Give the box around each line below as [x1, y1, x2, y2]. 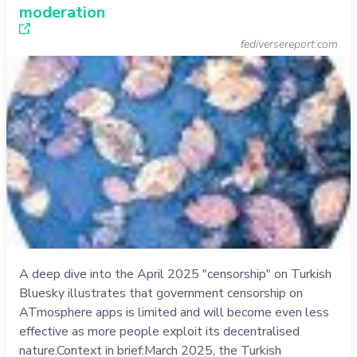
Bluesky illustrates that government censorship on [19, 284, 303, 303]
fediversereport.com [241, 37, 338, 53]
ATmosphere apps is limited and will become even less [19, 304, 329, 322]
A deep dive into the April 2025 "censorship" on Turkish [19, 265, 331, 284]
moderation [19, 2, 105, 24]
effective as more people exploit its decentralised [19, 323, 300, 341]
